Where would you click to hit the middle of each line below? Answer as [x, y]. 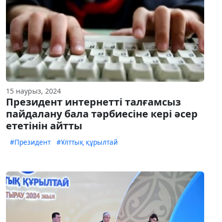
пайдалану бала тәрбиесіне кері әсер [102, 114]
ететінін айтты [44, 126]
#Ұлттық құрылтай [87, 142]
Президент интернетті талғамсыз [93, 102]
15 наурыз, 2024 [33, 91]
